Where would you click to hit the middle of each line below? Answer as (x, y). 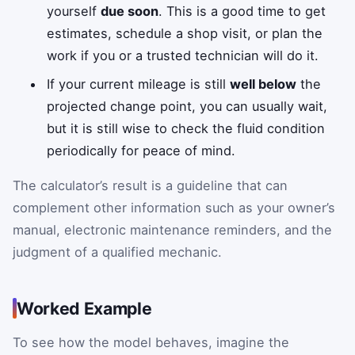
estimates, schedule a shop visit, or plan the (185, 33)
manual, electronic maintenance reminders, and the (172, 229)
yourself (74, 11)
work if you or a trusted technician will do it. (183, 55)
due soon (130, 11)
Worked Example (84, 308)
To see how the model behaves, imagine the (151, 342)
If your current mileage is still (139, 84)
